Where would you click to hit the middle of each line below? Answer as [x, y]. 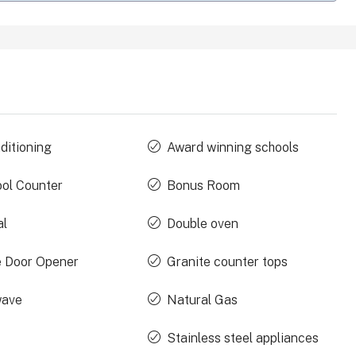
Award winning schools [232, 148]
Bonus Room [203, 186]
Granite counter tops [227, 262]
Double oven [202, 224]
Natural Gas [202, 300]
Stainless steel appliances [242, 339]
